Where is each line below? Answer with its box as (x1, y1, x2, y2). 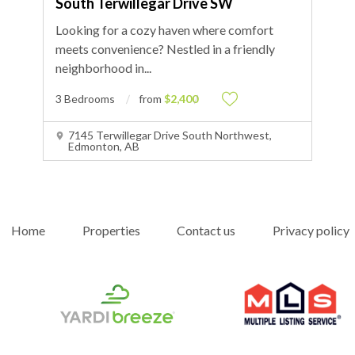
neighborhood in (55, 60, 144, 75)
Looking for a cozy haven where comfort (55, 22, 273, 37)
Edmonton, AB (67, 139, 139, 153)
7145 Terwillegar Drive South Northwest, (67, 128, 272, 142)
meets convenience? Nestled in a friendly (55, 41, 275, 56)
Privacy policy (272, 223, 349, 238)
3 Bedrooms (55, 92, 115, 105)
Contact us (177, 223, 236, 238)
